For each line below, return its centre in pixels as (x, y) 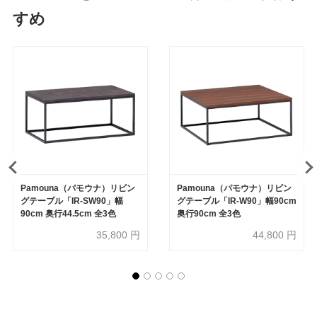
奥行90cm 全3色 (208, 214)
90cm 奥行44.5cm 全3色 (68, 214)
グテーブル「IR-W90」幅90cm (236, 201)
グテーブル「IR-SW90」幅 (71, 201)
